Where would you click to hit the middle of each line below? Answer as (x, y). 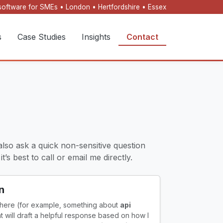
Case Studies (42, 37)
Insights (96, 37)
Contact (142, 37)
